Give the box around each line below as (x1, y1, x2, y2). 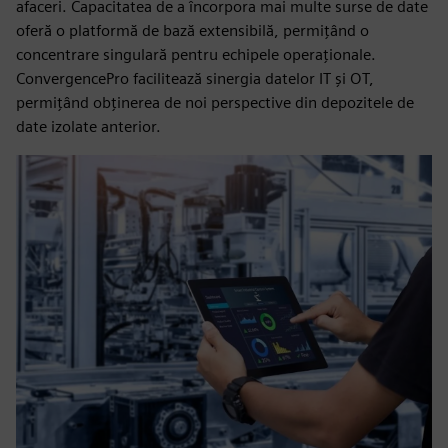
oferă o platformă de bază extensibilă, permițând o (16, 21, 369, 40)
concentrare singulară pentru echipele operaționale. (16, 45, 376, 64)
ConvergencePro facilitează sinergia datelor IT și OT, (16, 69, 374, 88)
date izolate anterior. (16, 117, 161, 136)
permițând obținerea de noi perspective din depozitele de (16, 93, 414, 112)
